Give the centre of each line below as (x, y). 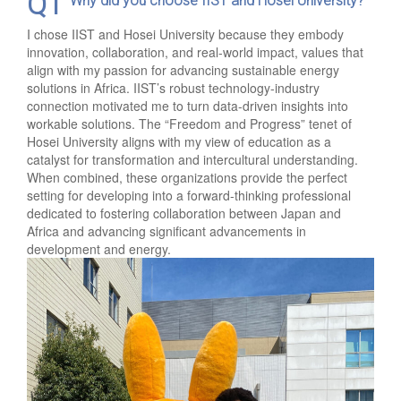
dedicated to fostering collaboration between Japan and (184, 213)
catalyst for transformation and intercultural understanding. (192, 159)
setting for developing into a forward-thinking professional (189, 195)
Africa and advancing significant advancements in (166, 230)
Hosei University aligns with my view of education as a (179, 141)
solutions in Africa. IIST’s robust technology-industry (173, 87)
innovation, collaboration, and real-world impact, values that (195, 51)
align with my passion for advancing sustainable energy (183, 69)
